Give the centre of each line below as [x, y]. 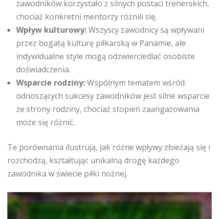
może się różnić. [45, 122]
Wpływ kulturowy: [51, 30]
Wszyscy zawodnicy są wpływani [145, 30]
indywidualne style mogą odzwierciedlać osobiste [106, 56]
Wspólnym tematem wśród [135, 83]
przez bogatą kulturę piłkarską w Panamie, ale [101, 43]
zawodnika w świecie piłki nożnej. [67, 174]
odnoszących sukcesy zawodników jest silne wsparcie [113, 96]
